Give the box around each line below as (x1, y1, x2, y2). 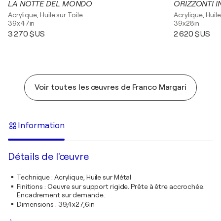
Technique (17, 173, 50, 182)
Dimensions (17, 200, 54, 209)
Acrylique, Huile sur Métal (54, 173, 132, 182)
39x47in (8, 19, 35, 28)
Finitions (17, 183, 43, 191)
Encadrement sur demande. (17, 191, 105, 199)
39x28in (174, 19, 200, 28)
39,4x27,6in (58, 200, 95, 209)
